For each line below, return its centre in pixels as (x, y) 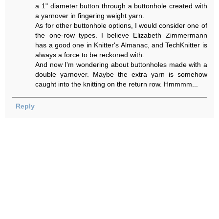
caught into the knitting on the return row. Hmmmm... (117, 84)
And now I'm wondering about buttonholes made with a (121, 65)
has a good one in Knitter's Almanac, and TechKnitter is (121, 45)
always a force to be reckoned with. (90, 55)
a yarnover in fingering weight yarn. (90, 16)
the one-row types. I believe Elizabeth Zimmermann (121, 35)
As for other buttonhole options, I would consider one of (121, 26)
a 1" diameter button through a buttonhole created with (121, 6)
